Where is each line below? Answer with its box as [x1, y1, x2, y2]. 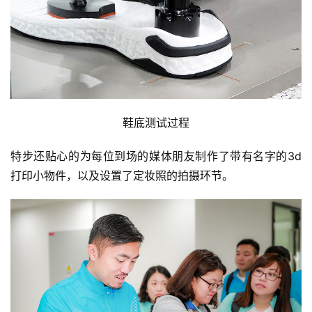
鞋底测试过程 [123, 115, 189, 130]
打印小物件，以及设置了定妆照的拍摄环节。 [10, 168, 233, 182]
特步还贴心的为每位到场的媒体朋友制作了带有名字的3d [10, 148, 302, 163]
